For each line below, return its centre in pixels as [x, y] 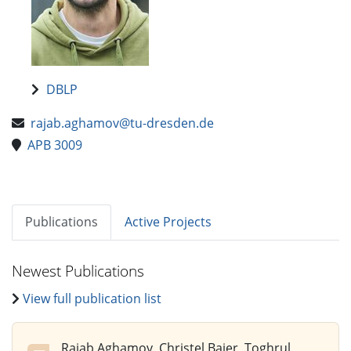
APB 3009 [55, 145]
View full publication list [92, 299]
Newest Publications [78, 270]
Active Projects [168, 221]
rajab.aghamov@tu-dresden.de [122, 123]
